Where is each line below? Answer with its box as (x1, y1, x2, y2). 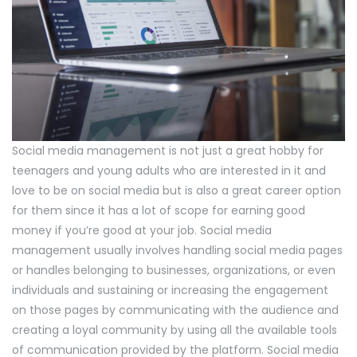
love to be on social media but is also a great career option (12, 182, 341, 199)
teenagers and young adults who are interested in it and (12, 163, 326, 179)
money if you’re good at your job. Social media (12, 222, 272, 239)
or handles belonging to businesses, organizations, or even (12, 262, 335, 279)
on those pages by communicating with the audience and (12, 302, 339, 319)
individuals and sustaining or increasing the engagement (12, 282, 328, 299)
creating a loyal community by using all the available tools (12, 322, 337, 339)
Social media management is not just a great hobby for (12, 143, 324, 159)
